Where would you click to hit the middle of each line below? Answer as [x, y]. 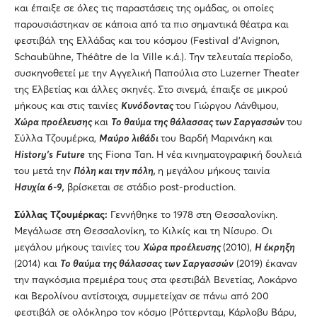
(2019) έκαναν [265, 264]
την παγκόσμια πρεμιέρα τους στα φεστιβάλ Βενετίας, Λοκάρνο [156, 280]
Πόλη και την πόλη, [116, 171]
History [30, 155]
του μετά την [44, 171]
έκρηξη [278, 247]
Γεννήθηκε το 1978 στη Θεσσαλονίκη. [194, 215]
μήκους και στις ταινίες [68, 106]
